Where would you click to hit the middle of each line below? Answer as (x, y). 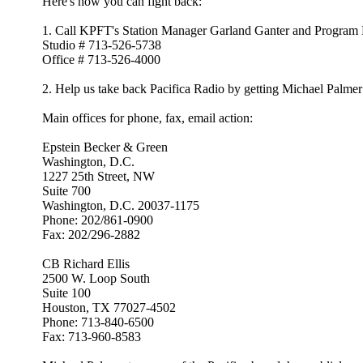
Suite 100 (65, 293)
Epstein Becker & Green (103, 147)
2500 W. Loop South (94, 278)
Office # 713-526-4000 (100, 60)
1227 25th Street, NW (97, 176)
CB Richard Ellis (84, 264)
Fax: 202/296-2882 (90, 235)
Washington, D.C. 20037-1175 (119, 205)
